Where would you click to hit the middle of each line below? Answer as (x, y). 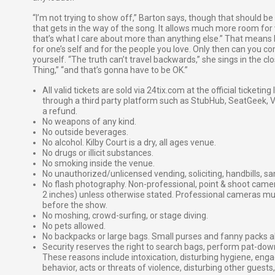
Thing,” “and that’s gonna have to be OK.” (110, 70)
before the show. (75, 205)
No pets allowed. (74, 226)
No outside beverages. (85, 132)
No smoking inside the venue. (99, 164)
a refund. (60, 111)
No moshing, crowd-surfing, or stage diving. (125, 216)
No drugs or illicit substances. (98, 153)
